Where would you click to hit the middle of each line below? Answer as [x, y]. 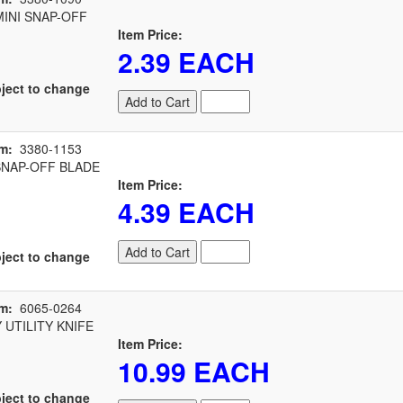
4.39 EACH [186, 212]
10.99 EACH [194, 371]
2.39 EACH [186, 62]
